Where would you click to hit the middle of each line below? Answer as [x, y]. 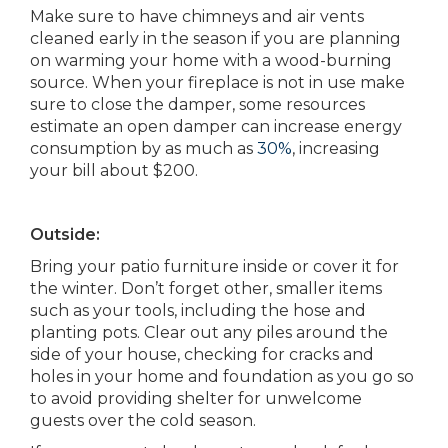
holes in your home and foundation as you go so [222, 376]
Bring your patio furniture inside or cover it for [214, 266]
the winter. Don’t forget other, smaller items [206, 288]
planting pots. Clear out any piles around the [209, 332]
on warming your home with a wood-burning [211, 60]
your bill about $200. [114, 170]
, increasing [336, 148]
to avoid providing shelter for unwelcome [196, 398]
